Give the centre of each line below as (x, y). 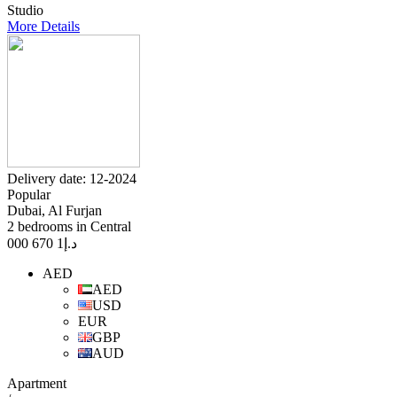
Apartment (37, 384)
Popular (29, 195)
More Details (43, 27)
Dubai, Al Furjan (54, 211)
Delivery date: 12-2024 (72, 179)
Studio (25, 11)
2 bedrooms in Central (69, 227)
